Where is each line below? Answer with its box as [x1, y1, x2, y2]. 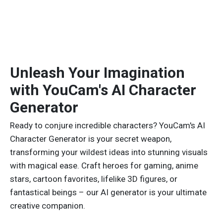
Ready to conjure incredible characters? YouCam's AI [10, 120, 205, 131]
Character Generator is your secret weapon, [10, 134, 171, 144]
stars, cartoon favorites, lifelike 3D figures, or [10, 174, 177, 184]
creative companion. [10, 201, 87, 211]
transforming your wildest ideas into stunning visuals [10, 147, 208, 158]
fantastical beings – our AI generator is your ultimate [10, 187, 207, 198]
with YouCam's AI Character [10, 81, 196, 99]
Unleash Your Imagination [10, 64, 185, 82]
